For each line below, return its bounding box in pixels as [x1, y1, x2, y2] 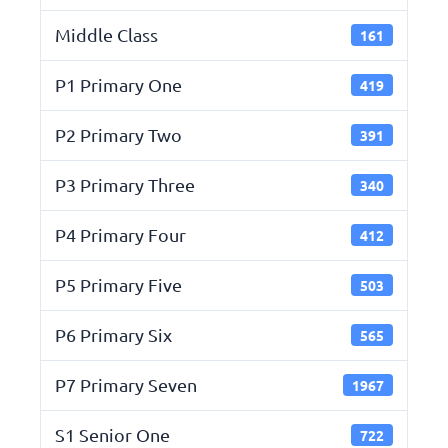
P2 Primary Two [55, 124, 182, 146]
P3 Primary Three [55, 174, 195, 196]
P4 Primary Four [55, 224, 186, 246]
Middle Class [55, 24, 158, 46]
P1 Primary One [55, 74, 182, 96]
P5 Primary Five [55, 274, 182, 296]
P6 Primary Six [55, 324, 172, 346]
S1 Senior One [55, 424, 170, 446]
